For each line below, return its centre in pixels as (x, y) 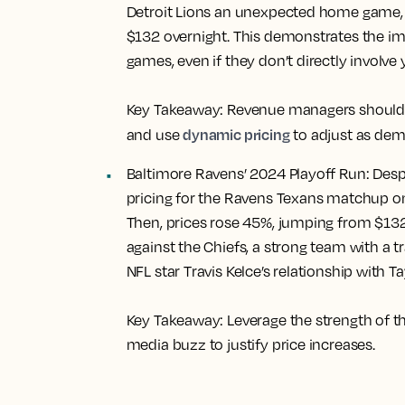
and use (155, 135)
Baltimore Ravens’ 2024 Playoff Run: (248, 174)
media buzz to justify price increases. (250, 344)
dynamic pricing (236, 134)
